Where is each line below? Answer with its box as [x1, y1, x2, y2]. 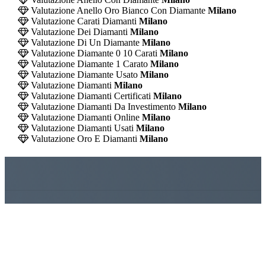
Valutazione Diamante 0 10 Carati [28, 47, 157, 58]
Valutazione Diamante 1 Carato [28, 58, 148, 69]
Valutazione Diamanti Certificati [28, 90, 151, 101]
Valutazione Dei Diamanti [28, 26, 128, 37]
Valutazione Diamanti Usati [28, 122, 134, 133]
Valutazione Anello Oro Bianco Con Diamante [28, 5, 205, 15]
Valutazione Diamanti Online [28, 112, 140, 122]
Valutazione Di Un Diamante [28, 37, 140, 47]
